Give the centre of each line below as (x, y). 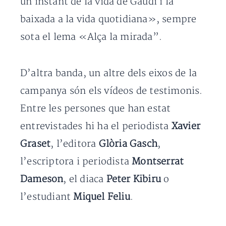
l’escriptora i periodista (76, 162)
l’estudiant (46, 197)
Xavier (186, 127)
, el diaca (85, 180)
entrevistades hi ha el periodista (96, 127)
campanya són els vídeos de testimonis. (111, 91)
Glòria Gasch (128, 144)
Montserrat (158, 162)
